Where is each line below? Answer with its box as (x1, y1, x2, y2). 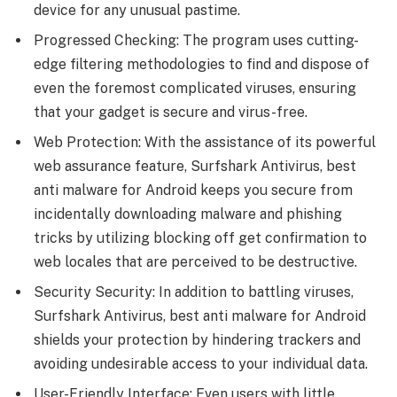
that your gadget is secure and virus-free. (34, 103, 307, 121)
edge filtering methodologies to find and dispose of (34, 55, 370, 73)
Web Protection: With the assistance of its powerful (34, 133, 376, 151)
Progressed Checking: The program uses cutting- (34, 31, 359, 49)
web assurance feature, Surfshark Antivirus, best (34, 157, 356, 175)
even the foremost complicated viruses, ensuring (34, 79, 356, 97)
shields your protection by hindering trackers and (34, 331, 361, 348)
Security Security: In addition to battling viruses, (34, 283, 354, 300)
